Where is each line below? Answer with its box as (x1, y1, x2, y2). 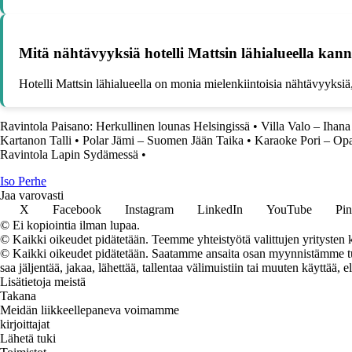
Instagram (125, 202, 174, 216)
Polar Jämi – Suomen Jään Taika (82, 133, 244, 147)
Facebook (53, 202, 101, 216)
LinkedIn (197, 202, 243, 216)
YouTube (266, 202, 312, 216)
